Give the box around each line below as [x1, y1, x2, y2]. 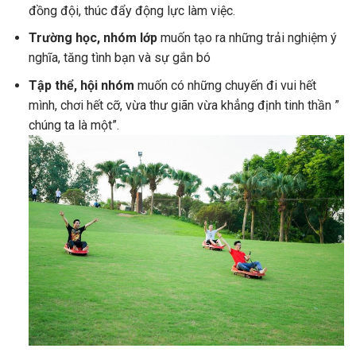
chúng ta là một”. [28, 118, 119, 133]
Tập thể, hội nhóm [28, 78, 137, 94]
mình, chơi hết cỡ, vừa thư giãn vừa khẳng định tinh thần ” [28, 98, 339, 114]
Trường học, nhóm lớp [28, 30, 161, 46]
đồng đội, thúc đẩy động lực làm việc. [28, 2, 235, 18]
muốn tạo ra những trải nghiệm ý [160, 30, 337, 46]
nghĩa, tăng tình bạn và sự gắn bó [28, 50, 211, 66]
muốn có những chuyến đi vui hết [137, 78, 316, 94]
